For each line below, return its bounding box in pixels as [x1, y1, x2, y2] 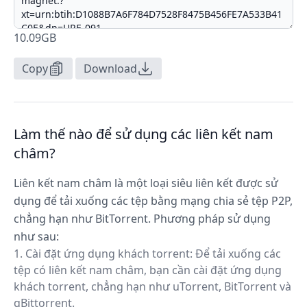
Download [84, 61, 137, 76]
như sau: [14, 229, 59, 244]
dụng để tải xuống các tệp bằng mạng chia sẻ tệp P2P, [14, 193, 293, 208]
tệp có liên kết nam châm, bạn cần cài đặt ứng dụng [14, 262, 282, 278]
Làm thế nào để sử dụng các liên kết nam [14, 125, 273, 143]
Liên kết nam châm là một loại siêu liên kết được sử [14, 175, 278, 191]
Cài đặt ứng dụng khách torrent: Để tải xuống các [25, 246, 281, 261]
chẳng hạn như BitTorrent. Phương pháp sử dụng [14, 211, 271, 226]
